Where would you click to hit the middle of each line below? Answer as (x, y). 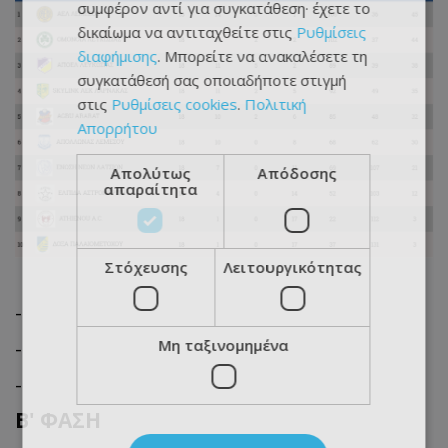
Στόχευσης (146, 267)
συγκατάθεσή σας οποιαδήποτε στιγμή (212, 80)
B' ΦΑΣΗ (58, 420)
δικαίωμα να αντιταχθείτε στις (187, 32)
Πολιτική (275, 104)
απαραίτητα (150, 189)
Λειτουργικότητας (292, 267)
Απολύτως (150, 173)
